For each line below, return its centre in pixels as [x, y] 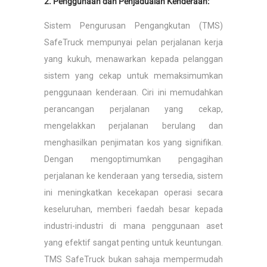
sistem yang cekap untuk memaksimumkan [133, 76]
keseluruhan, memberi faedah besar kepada [133, 209]
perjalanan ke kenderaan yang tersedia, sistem [133, 176]
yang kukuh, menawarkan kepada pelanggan [133, 59]
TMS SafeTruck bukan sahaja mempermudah [133, 259]
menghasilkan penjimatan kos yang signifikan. [133, 142]
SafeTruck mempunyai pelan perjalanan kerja [133, 42]
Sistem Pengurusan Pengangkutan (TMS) [133, 26]
